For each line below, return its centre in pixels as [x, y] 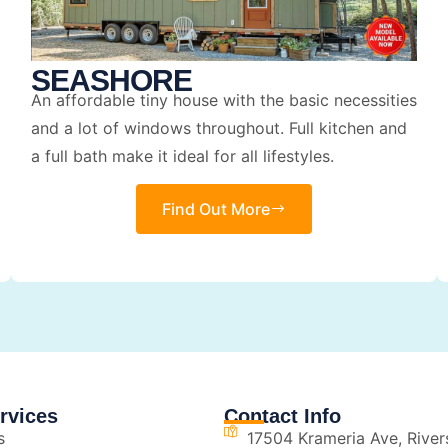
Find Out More [215, 209]
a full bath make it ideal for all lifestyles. [182, 155]
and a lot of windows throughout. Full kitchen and [218, 127]
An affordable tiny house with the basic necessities [223, 99]
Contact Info [282, 416]
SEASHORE [111, 80]
